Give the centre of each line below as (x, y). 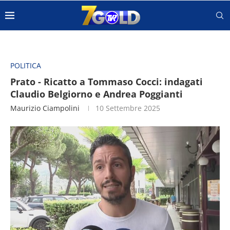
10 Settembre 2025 (128, 108)
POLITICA (26, 65)
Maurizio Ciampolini (45, 108)
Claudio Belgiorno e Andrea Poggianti (97, 94)
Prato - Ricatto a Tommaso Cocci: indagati (107, 82)
